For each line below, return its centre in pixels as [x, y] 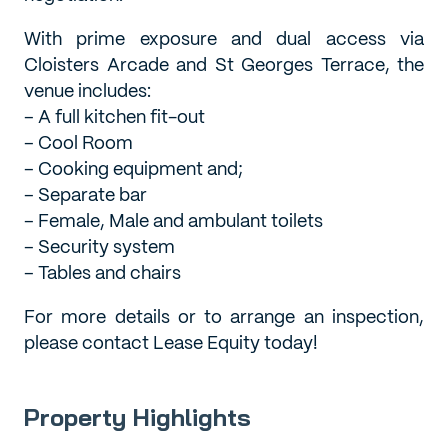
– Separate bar [85, 194]
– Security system [99, 246]
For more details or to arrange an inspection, [224, 316]
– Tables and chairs [102, 272]
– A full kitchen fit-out [114, 116]
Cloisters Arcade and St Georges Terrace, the [224, 64]
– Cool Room [78, 142]
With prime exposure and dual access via [224, 38]
